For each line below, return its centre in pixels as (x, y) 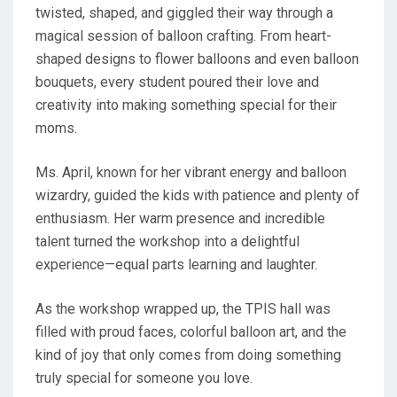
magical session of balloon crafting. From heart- (183, 35)
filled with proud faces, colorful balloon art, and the (191, 331)
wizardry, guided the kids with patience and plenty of (198, 195)
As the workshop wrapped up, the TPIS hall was (183, 308)
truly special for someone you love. (144, 378)
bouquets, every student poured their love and (177, 82)
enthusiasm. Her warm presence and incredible (180, 218)
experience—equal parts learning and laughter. (176, 264)
